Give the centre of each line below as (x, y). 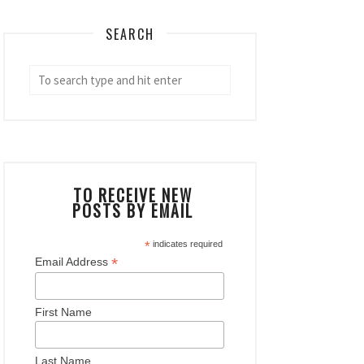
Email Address (74, 262)
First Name (64, 312)
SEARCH (130, 34)
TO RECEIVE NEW (133, 195)
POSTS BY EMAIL (133, 211)
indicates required (187, 244)
